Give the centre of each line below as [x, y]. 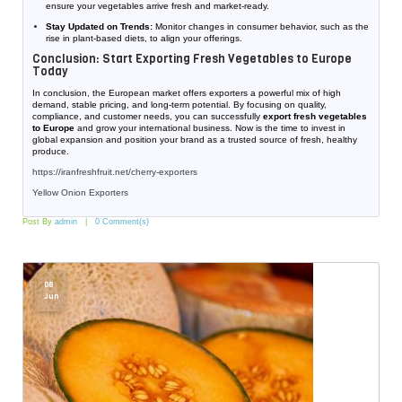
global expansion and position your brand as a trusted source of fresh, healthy [195, 140]
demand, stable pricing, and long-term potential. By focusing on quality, [179, 105]
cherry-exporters [164, 172]
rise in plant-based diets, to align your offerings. [144, 39]
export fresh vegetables [315, 117]
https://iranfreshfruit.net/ [82, 172]
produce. [51, 152]
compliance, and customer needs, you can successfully [148, 117]
